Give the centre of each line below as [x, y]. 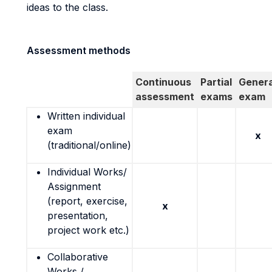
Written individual [86, 116]
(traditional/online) [89, 145]
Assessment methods [79, 50]
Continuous [163, 82]
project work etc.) [88, 230]
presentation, [78, 216]
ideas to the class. [67, 7]
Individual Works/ [87, 172]
